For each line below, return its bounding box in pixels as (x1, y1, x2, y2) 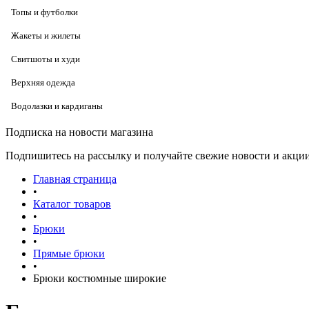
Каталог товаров (33, 198, 111, 210)
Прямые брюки (33, 248, 105, 259)
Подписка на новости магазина (6, 126, 153, 138)
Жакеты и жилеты (11, 30, 81, 41)
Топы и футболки (11, 7, 78, 17)
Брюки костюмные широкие (33, 272, 166, 284)
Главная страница (33, 173, 117, 185)
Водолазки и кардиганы (11, 101, 103, 111)
